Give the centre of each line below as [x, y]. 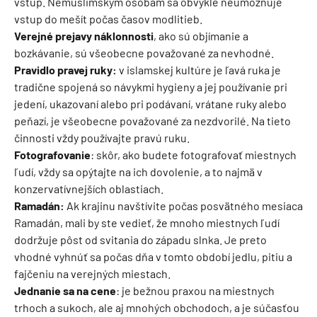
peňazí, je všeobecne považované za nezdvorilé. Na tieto [152, 121]
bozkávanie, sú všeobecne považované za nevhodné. [144, 53]
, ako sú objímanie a [201, 36]
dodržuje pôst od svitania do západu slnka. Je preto [140, 240]
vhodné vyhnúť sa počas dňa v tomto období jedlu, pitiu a [153, 257]
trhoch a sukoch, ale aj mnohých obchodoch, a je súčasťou [157, 307]
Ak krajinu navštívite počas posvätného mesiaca [185, 206]
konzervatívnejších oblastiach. [90, 189]
